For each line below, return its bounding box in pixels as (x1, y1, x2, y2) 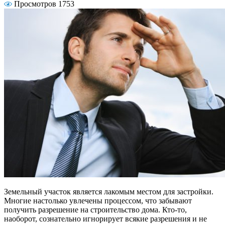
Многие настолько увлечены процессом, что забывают (4, 196, 192, 205)
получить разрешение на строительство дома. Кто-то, (4, 205, 187, 214)
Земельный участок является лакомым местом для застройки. (4, 187, 213, 196)
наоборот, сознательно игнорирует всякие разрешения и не (4, 214, 207, 223)
